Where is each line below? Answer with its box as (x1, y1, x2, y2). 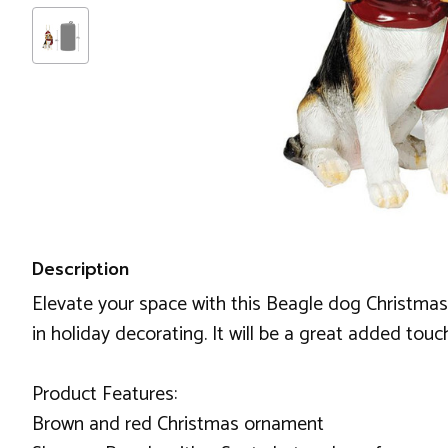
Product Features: (32, 378, 177, 411)
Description (32, 256, 129, 282)
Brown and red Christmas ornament (32, 408, 324, 441)
